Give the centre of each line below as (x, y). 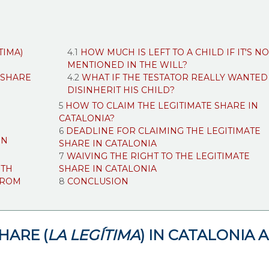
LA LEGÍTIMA (94, 235)
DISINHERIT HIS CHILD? (121, 90)
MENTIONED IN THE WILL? (127, 65)
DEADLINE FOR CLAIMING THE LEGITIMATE (163, 131)
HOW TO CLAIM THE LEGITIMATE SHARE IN (162, 105)
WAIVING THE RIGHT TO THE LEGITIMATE (158, 156)
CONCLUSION (98, 181)
